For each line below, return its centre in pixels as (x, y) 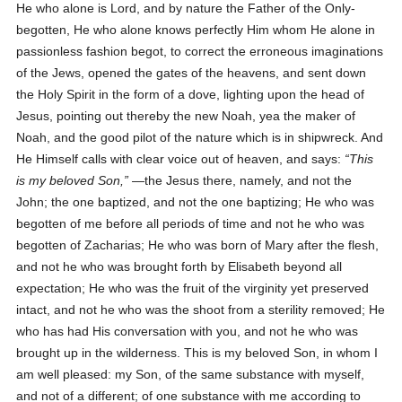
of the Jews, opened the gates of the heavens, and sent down (192, 73)
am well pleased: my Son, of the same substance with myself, (191, 374)
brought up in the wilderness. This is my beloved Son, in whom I (197, 353)
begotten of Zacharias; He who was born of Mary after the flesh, (198, 245)
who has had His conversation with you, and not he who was (188, 331)
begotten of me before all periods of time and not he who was (191, 223)
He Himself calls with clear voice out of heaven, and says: (181, 159)
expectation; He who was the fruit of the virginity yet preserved (193, 288)
